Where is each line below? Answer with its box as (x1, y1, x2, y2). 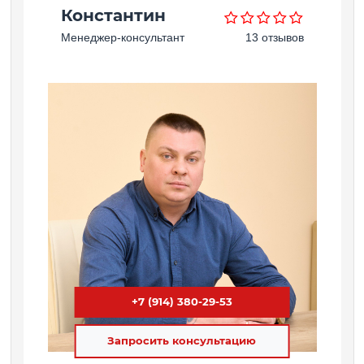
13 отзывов (245, 31, 304, 45)
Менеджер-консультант (60, 31, 184, 45)
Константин (60, 6, 166, 26)
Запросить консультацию (107, 335, 257, 348)
